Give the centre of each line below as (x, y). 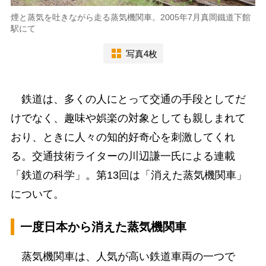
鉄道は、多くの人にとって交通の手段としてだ (128, 99)
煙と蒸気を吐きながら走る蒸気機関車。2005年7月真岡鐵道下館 (130, 18)
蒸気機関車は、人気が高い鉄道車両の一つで (123, 257)
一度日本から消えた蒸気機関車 (103, 227)
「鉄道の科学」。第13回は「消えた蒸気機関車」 (129, 175)
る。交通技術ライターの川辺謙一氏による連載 (123, 156)
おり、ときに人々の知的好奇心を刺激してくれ (123, 137)
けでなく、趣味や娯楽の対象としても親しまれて (128, 118)
